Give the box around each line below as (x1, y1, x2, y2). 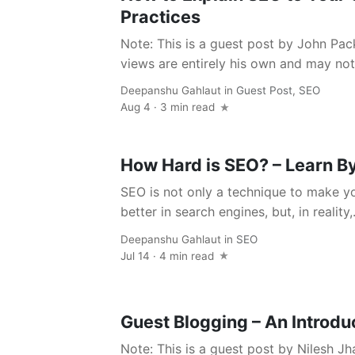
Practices (120, 6, 200, 28)
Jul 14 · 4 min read (120, 249, 217, 262)
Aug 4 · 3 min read (120, 101, 218, 114)
